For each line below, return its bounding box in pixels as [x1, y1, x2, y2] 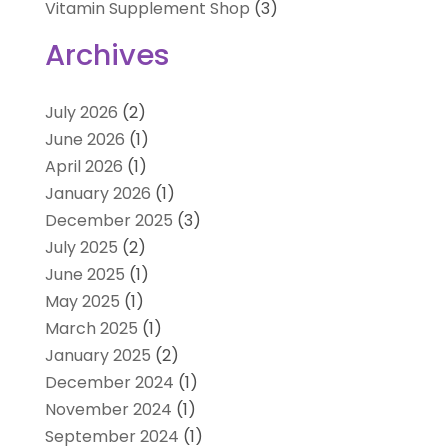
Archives [44, 35, 170, 76]
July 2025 [44, 236, 118, 260]
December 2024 [44, 371, 174, 395]
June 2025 [44, 263, 125, 287]
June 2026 [44, 128, 125, 152]
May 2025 [44, 290, 120, 314]
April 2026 [44, 155, 123, 179]
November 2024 [44, 398, 172, 422]
